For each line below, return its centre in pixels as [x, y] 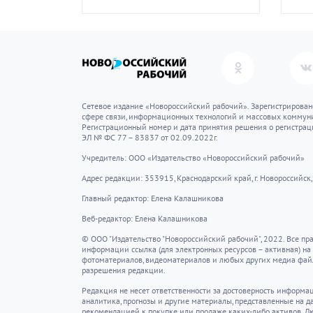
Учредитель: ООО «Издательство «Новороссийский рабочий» [193, 158]
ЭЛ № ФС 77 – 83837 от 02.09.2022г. [150, 137]
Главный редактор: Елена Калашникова [153, 198]
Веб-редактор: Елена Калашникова [145, 218]
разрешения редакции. [124, 270]
